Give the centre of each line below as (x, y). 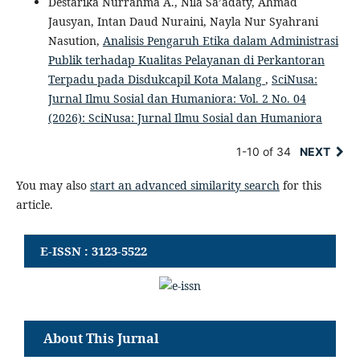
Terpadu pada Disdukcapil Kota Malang (156, 80)
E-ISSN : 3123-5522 (94, 251)
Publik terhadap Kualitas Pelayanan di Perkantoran (186, 60)
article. (34, 205)
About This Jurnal (101, 339)
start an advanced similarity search (184, 186)
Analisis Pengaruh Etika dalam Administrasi (220, 41)
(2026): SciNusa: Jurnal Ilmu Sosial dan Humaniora (185, 118)
